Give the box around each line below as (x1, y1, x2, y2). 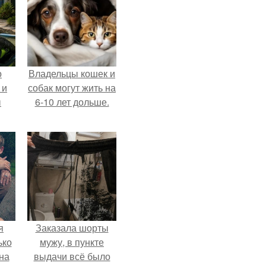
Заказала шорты (35, 220, 109, 235)
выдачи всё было (33, 249, 110, 263)
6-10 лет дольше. (34, 94, 109, 109)
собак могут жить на (28, 80, 116, 94)
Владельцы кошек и (28, 66, 115, 80)
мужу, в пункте (40, 235, 104, 249)
